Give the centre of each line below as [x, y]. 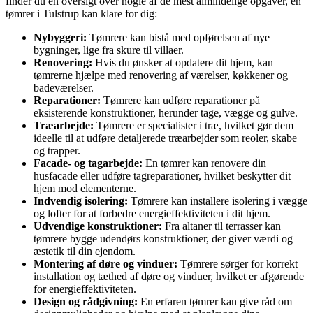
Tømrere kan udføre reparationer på [180, 101]
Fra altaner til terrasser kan [221, 226]
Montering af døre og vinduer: [105, 264]
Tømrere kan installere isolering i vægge [218, 201]
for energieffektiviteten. [85, 289]
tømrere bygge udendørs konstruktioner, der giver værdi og [163, 239]
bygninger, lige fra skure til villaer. [109, 50]
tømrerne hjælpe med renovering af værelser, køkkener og [161, 75]
